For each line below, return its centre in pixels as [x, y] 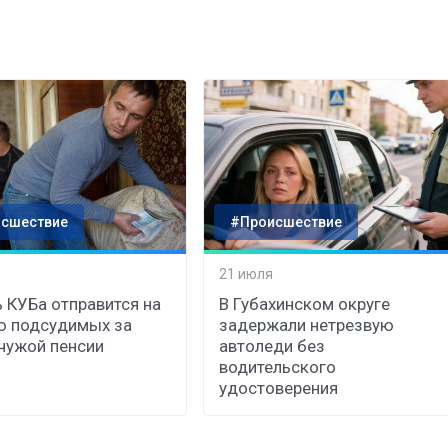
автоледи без [272, 345]
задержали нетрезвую [307, 324]
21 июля [246, 274]
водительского [278, 366]
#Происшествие [286, 221]
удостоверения [279, 387]
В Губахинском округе [305, 303]
